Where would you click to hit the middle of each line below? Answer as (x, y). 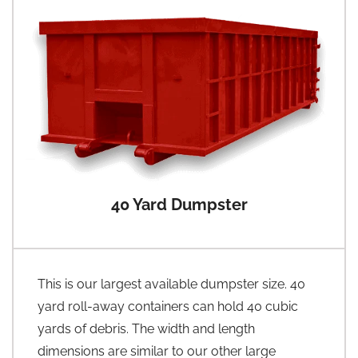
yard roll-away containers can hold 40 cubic (168, 306)
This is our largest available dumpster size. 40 (171, 284)
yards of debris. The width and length (146, 328)
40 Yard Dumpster (179, 204)
